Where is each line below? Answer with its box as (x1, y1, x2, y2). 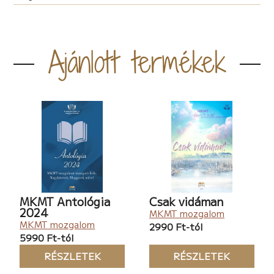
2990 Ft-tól (149, 220, 202, 233)
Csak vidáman (149, 193, 223, 209)
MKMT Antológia (20, 193, 111, 209)
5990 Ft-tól (20, 231, 74, 244)
